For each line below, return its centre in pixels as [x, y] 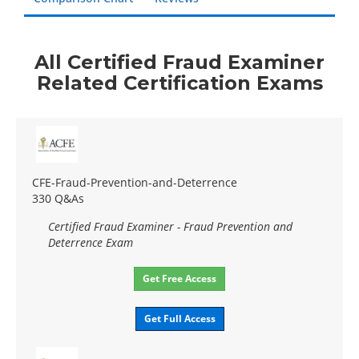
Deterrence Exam [91, 242]
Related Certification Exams [179, 83]
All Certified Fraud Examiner [179, 62]
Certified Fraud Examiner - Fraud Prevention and [170, 226]
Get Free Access [179, 278]
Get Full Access [179, 318]
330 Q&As [58, 198]
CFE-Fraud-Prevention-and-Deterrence [135, 182]
